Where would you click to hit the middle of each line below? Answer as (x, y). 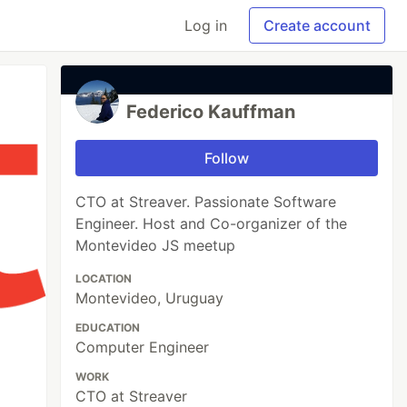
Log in (206, 25)
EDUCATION (108, 328)
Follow (227, 158)
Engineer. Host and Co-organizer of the (212, 223)
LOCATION (104, 278)
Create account (317, 25)
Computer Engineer (143, 347)
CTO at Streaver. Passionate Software (206, 202)
